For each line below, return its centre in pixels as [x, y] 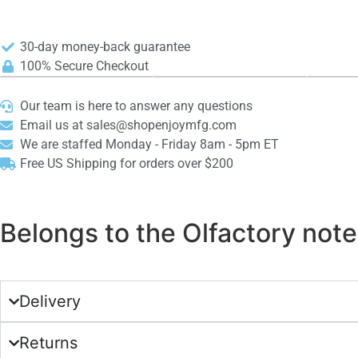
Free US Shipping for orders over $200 [127, 163]
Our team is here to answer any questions [136, 106]
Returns [48, 343]
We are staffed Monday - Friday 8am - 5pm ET [149, 144]
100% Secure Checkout [84, 66]
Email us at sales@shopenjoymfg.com [128, 125]
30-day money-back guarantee [105, 47]
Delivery [50, 301]
